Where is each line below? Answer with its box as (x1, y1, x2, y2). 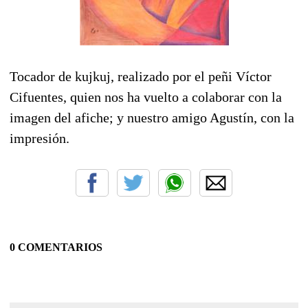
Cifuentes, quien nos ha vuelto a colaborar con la (10, 89, 282, 104)
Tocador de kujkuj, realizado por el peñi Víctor (10, 68, 272, 84)
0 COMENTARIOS (10, 241, 102, 253)
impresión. (10, 130, 69, 146)
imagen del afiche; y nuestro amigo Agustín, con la (10, 109, 294, 125)
